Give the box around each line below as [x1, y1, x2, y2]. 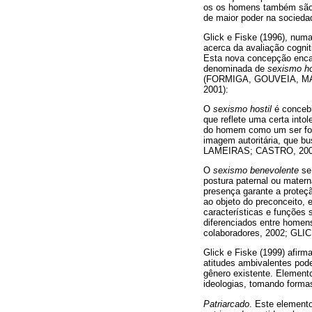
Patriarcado [203, 298, 249, 309]
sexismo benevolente [213, 165, 299, 176]
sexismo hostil [213, 104, 272, 115]
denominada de [203, 63, 267, 74]
